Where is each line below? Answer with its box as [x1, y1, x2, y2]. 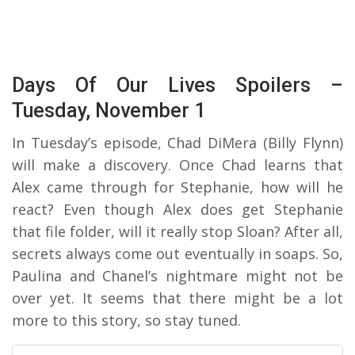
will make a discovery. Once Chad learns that [12, 155, 343, 174]
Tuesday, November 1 [12, 98, 205, 122]
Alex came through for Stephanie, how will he [12, 177, 343, 197]
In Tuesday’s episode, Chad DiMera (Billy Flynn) [12, 132, 343, 152]
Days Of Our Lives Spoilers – [12, 73, 343, 97]
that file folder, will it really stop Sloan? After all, [12, 221, 343, 241]
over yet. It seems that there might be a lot [12, 288, 343, 307]
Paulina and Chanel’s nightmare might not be [12, 265, 343, 285]
